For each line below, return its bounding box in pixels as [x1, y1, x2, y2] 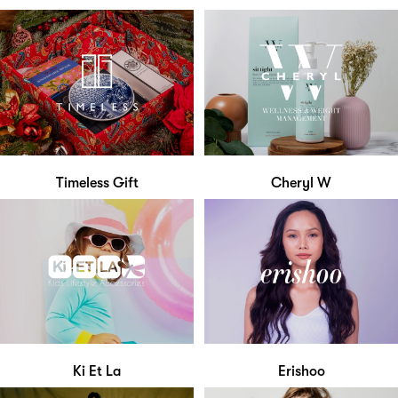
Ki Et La [73, 363, 121, 380]
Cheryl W [271, 174, 331, 191]
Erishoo [277, 363, 325, 380]
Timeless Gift [55, 174, 139, 191]
